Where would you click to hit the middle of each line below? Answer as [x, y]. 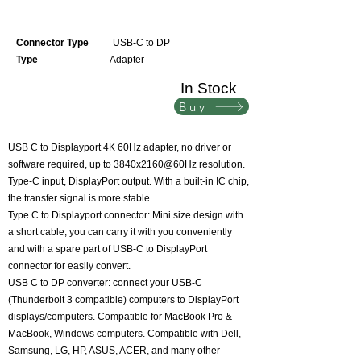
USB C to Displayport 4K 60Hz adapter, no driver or [120, 147]
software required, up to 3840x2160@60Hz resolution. [127, 164]
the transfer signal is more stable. [80, 198]
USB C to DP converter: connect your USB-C [105, 283]
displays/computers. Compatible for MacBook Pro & [120, 317]
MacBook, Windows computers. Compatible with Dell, [124, 334]
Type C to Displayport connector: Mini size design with [126, 215]
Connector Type [54, 43]
